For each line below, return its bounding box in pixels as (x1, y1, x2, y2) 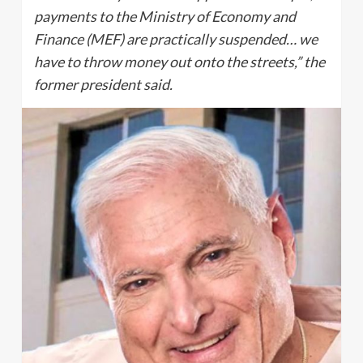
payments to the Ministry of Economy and (34, 7, 296, 25)
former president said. (34, 75, 173, 93)
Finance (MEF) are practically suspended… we (34, 30, 318, 48)
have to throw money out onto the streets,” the (34, 53, 325, 70)
